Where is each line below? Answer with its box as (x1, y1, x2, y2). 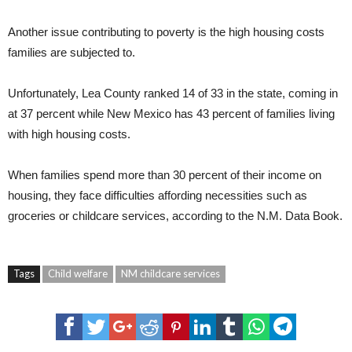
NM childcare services (121, 266, 220, 280)
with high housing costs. (8, 126, 130, 141)
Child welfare (48, 266, 108, 280)
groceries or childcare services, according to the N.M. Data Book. (8, 208, 343, 222)
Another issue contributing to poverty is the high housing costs (8, 24, 324, 38)
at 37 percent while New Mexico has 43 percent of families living (8, 106, 335, 120)
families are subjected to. (8, 45, 135, 59)
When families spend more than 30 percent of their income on (8, 167, 321, 181)
